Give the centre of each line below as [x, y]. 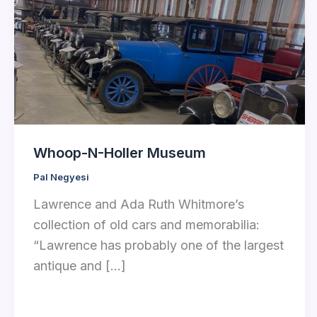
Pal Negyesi [61, 177]
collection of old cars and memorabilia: [146, 225]
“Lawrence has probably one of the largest [158, 246]
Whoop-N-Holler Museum [120, 152]
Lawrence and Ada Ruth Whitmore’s [139, 204]
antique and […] [80, 266]
